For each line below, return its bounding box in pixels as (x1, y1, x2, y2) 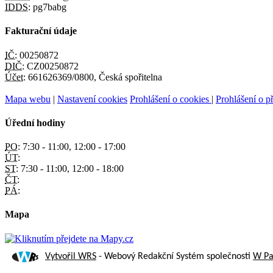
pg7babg (30, 2, 66, 13)
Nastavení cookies (57, 93, 127, 104)
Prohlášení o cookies (130, 93, 211, 104)
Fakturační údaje (5, 26, 77, 37)
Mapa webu (5, 93, 51, 104)
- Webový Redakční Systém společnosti (96, 252, 253, 262)
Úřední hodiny (5, 117, 65, 128)
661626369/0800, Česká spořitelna (26, 71, 162, 82)
